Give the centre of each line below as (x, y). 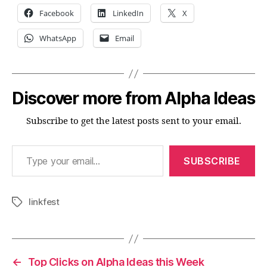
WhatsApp (58, 38)
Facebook (57, 13)
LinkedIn (128, 13)
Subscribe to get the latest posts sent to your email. (133, 121)
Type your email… (28, 145)
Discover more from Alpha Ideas (133, 98)
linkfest (44, 202)
